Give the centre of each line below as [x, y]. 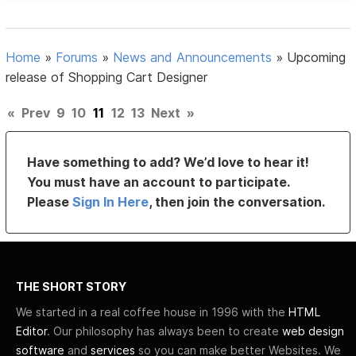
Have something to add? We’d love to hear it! [168, 163]
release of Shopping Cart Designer [107, 77]
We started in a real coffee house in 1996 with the [152, 312]
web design [313, 331]
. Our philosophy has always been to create [164, 331]
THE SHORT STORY [71, 287]
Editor [31, 331]
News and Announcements [193, 58]
